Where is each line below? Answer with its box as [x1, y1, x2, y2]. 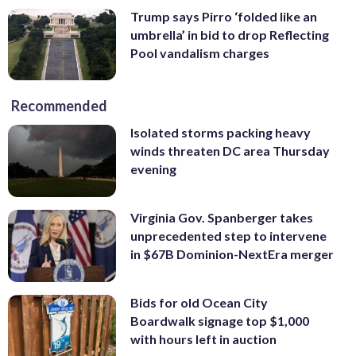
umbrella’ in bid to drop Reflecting [130, 26, 329, 42]
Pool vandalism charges [130, 44, 269, 60]
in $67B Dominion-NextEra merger [130, 246, 334, 262]
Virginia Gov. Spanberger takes [130, 210, 313, 226]
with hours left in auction [130, 331, 277, 346]
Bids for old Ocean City [130, 294, 268, 310]
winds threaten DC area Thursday [130, 143, 330, 159]
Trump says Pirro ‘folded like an [130, 8, 317, 24]
